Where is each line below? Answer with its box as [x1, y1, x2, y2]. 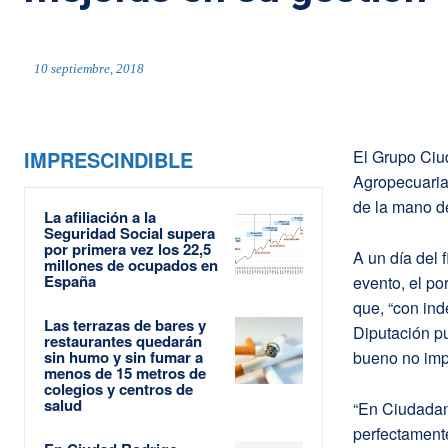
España [44, 269, 96, 292]
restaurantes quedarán [44, 329, 202, 352]
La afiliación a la [44, 205, 156, 228]
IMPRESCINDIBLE [24, 144, 193, 174]
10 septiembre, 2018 [34, 60, 144, 76]
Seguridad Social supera [44, 221, 215, 244]
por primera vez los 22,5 [44, 237, 211, 260]
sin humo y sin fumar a [44, 345, 203, 368]
